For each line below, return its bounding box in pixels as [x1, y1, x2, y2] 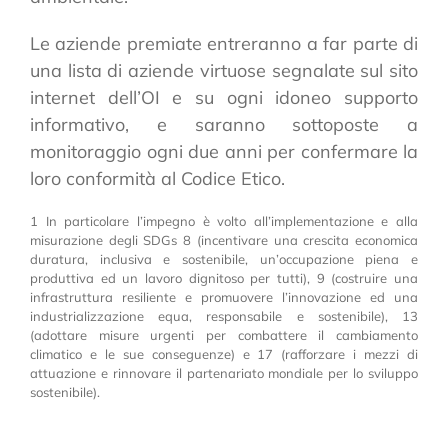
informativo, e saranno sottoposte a [30, 112, 418, 136]
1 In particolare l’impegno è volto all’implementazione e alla [30, 212, 418, 229]
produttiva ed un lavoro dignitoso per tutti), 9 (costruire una [30, 269, 418, 286]
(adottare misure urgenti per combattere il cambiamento [30, 326, 418, 343]
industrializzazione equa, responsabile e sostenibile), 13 [30, 307, 418, 324]
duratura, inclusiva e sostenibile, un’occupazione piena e [30, 250, 418, 267]
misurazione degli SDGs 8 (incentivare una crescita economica [30, 231, 418, 248]
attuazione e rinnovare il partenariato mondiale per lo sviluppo [30, 364, 418, 381]
